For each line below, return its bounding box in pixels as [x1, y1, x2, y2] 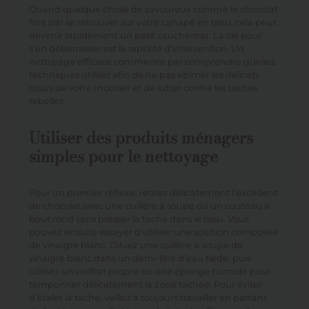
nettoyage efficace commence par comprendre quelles [28, 56, 275, 67]
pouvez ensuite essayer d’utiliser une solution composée [28, 226, 278, 237]
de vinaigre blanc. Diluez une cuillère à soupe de [28, 239, 243, 250]
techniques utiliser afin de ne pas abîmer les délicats [28, 69, 259, 80]
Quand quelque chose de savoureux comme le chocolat [28, 3, 278, 14]
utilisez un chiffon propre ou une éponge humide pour [28, 266, 271, 277]
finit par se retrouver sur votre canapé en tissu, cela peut [28, 17, 277, 28]
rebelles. [28, 95, 66, 106]
